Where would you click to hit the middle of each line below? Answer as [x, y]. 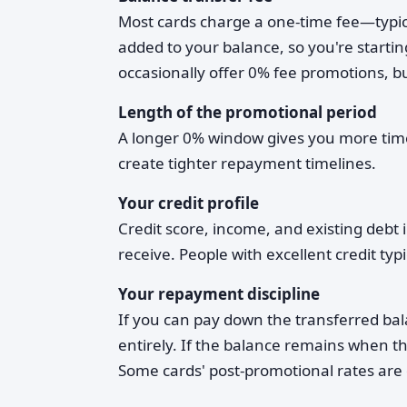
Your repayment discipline [219, 294]
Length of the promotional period [248, 112]
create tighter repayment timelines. [247, 163]
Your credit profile [189, 203]
